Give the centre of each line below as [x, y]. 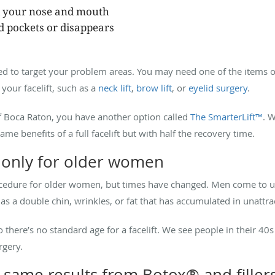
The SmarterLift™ [227, 116]
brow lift [154, 87]
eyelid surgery [218, 87]
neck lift [115, 87]
